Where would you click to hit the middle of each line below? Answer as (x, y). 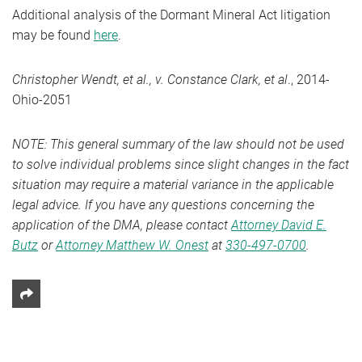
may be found (53, 35)
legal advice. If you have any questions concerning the (163, 205)
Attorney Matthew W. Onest (132, 245)
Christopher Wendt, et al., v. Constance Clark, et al (150, 80)
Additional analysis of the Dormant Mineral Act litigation (171, 15)
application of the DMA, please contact (122, 225)
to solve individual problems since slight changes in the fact (181, 164)
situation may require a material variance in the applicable (173, 185)
